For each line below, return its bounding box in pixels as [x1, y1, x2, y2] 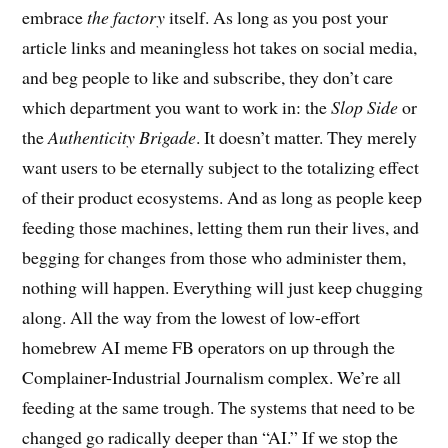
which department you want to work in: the [22, 95, 332, 120]
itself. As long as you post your [165, 5, 389, 30]
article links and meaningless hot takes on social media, [22, 35, 418, 60]
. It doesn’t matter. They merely [196, 125, 418, 150]
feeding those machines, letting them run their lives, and [22, 215, 420, 240]
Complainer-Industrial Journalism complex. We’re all [22, 365, 402, 390]
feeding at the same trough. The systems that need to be [22, 395, 416, 420]
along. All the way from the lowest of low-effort [22, 305, 361, 330]
